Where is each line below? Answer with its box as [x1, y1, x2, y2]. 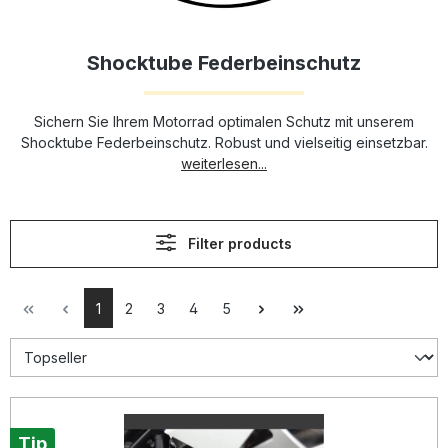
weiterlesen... [181, 155, 267, 172]
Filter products [187, 235, 292, 252]
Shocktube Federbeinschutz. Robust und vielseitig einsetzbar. [20, 134, 428, 151]
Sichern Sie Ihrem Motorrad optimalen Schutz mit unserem [34, 113, 414, 130]
